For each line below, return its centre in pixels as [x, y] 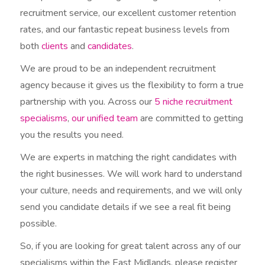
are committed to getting [191, 118]
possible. [39, 223]
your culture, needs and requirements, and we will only [131, 190]
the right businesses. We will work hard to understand [131, 174]
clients [55, 46]
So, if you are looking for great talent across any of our [131, 246]
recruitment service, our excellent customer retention [128, 13]
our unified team [105, 118]
